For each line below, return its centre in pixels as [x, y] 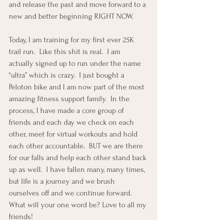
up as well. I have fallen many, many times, [78, 169]
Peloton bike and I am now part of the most [78, 87]
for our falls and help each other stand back [79, 158]
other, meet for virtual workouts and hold [74, 134]
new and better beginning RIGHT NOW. [71, 16]
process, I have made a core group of [67, 110]
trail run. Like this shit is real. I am [66, 52]
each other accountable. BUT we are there [77, 146]
